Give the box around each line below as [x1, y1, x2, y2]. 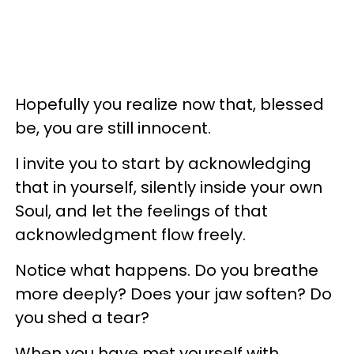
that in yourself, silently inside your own [15, 176, 322, 198]
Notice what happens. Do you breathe [15, 259, 318, 281]
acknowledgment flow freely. [15, 224, 246, 246]
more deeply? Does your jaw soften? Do [15, 283, 332, 305]
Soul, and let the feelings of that [15, 200, 268, 222]
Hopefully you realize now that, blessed [15, 93, 324, 115]
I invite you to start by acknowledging [15, 153, 311, 175]
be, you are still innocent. [15, 117, 211, 139]
